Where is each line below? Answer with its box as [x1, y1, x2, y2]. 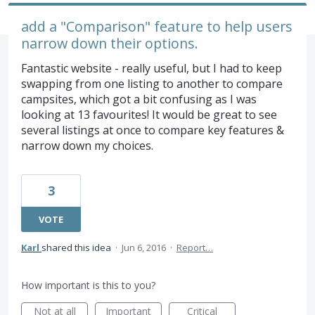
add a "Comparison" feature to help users [21, 17, 292, 36]
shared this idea [41, 241, 113, 254]
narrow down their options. [21, 34, 198, 53]
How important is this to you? [21, 278, 155, 292]
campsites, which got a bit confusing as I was [21, 91, 257, 107]
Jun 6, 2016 [122, 241, 166, 254]
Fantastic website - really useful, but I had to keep [21, 60, 282, 76]
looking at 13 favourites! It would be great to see [21, 107, 277, 122]
